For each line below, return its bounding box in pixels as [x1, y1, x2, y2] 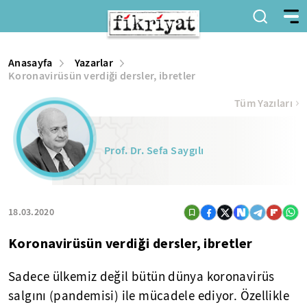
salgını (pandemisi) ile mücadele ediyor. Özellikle [8, 288, 290, 304]
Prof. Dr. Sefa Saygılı [104, 143, 204, 158]
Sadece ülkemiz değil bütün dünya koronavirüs [8, 269, 275, 285]
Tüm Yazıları [234, 96, 293, 110]
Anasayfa [8, 56, 53, 70]
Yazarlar [74, 56, 114, 70]
